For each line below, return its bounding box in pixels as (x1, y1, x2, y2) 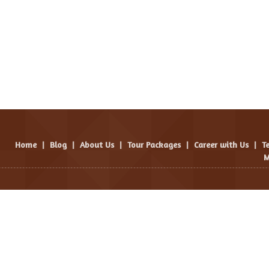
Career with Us (194, 139, 249, 150)
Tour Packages (127, 139, 181, 150)
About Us (80, 139, 114, 150)
